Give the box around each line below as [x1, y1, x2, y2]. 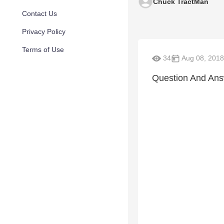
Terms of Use [22, 45, 64, 53]
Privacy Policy [22, 27, 65, 35]
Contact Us [22, 9, 57, 17]
